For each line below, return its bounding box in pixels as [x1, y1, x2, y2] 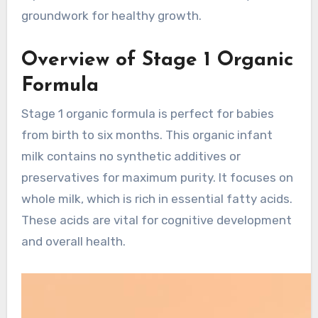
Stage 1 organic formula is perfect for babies [21, 106, 274, 121]
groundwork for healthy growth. [21, 9, 202, 23]
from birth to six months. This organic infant [21, 128, 273, 143]
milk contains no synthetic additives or [21, 149, 241, 164]
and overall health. [21, 234, 126, 249]
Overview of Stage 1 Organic [21, 50, 293, 70]
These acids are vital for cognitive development [21, 213, 292, 228]
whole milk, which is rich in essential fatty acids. [21, 192, 292, 207]
